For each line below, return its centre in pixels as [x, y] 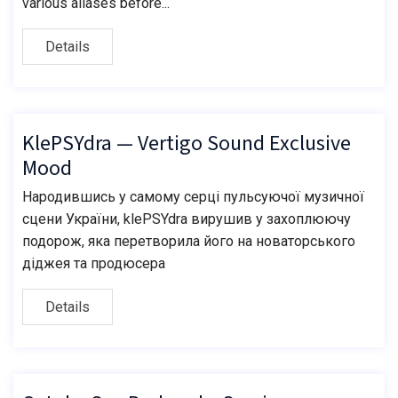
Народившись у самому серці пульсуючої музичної [193, 197]
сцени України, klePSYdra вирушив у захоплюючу [187, 219]
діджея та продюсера [94, 264]
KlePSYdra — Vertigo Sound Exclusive [187, 144]
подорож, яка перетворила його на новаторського [189, 242]
